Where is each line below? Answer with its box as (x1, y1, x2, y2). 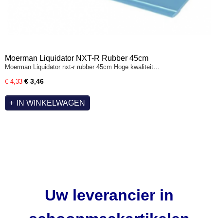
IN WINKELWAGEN (17, 98, 85, 107)
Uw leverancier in (44, 186, 174, 204)
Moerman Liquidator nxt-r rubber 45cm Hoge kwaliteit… (5, 63, 160, 71)
